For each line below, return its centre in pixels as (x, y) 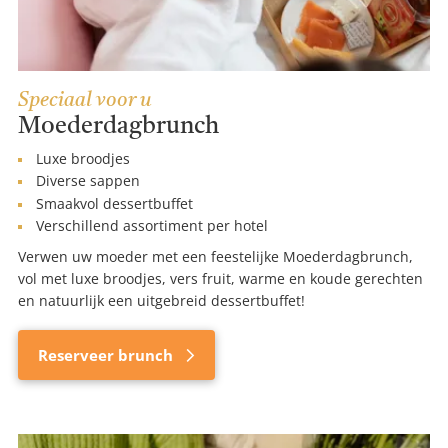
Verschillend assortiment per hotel (152, 226)
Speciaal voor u (85, 100)
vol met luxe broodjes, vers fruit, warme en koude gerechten (220, 279)
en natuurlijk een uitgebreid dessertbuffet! (161, 301)
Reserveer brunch (107, 355)
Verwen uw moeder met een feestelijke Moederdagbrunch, (215, 257)
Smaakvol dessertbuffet (114, 203)
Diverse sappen (88, 181)
